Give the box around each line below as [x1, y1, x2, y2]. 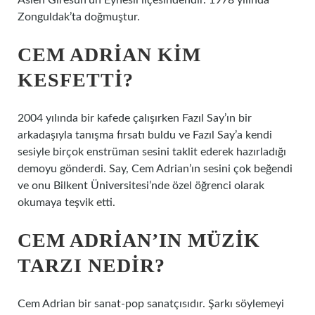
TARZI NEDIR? [18, 255, 165, 276]
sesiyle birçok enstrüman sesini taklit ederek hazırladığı [18, 146, 286, 157]
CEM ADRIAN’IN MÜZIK [18, 229, 260, 251]
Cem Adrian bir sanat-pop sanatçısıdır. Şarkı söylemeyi [18, 298, 284, 309]
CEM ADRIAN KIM [18, 44, 201, 65]
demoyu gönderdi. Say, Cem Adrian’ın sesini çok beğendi [18, 163, 292, 174]
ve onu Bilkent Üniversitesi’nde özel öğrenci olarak [18, 180, 264, 191]
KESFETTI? [18, 69, 134, 91]
